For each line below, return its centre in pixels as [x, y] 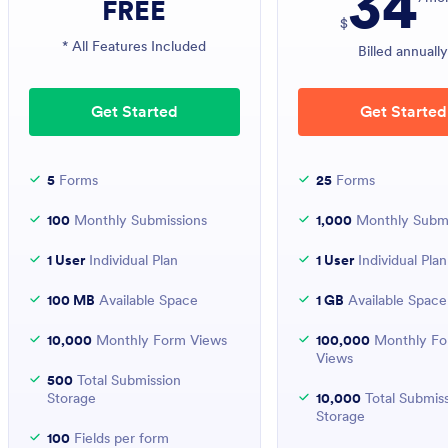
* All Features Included [134, 46]
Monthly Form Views [159, 340]
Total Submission [127, 380]
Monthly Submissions [138, 220]
